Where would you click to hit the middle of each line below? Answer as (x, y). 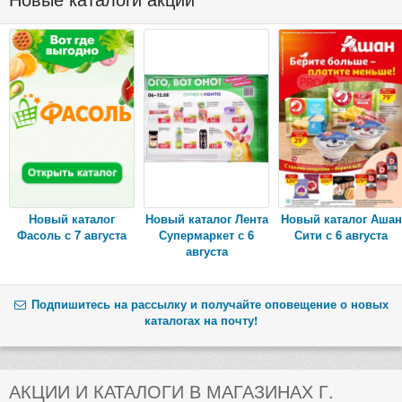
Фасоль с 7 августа (72, 235)
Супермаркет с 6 (206, 235)
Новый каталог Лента (206, 218)
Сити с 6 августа (341, 235)
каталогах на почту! (201, 319)
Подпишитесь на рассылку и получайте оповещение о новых (209, 303)
